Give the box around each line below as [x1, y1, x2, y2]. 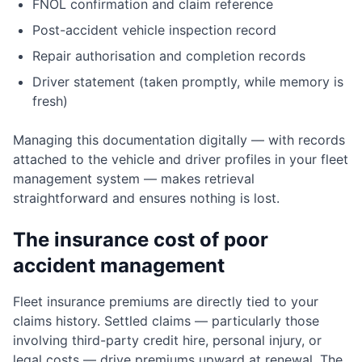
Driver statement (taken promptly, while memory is [32, 74, 343, 90]
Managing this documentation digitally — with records [13, 132, 345, 148]
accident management [13, 254, 225, 277]
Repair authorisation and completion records [32, 48, 305, 64]
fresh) [32, 93, 68, 109]
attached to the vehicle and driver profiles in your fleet [13, 151, 348, 167]
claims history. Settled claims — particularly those [13, 313, 319, 329]
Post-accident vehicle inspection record [32, 22, 276, 38]
